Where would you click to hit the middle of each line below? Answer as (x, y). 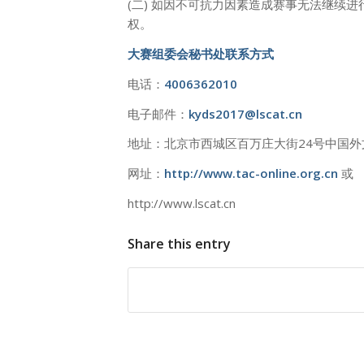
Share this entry (179, 243)
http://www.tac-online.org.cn (253, 173)
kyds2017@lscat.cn (245, 113)
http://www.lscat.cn (182, 203)
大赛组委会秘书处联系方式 (201, 54)
